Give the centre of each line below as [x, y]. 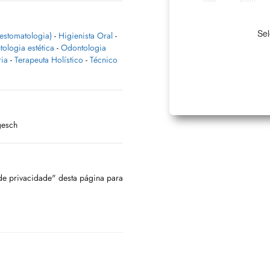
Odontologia [83, 48]
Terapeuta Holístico [49, 60]
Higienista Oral [86, 36]
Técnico [104, 60]
